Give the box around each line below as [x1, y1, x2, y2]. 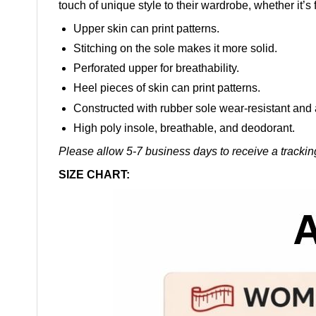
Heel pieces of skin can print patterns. [73, 82, 260, 95]
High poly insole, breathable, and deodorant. [73, 121, 295, 134]
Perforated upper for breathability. [73, 62, 239, 75]
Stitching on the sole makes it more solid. [73, 42, 277, 55]
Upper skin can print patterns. [73, 22, 219, 35]
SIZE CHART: [59, 168, 130, 181]
